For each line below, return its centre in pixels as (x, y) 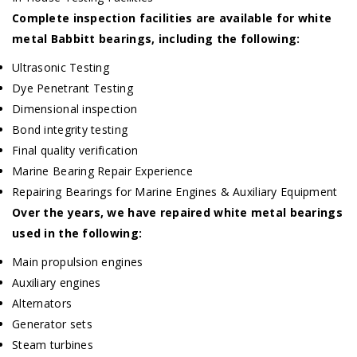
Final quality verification (75, 151)
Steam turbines (53, 345)
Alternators (42, 304)
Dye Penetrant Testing (73, 88)
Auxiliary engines (57, 283)
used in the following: (77, 233)
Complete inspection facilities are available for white (172, 18)
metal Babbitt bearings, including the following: (156, 39)
